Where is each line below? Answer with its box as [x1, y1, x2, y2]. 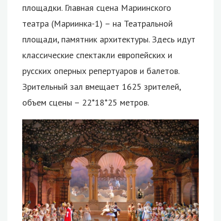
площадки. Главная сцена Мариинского [22, 1, 171, 13]
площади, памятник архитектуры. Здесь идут [22, 33, 195, 45]
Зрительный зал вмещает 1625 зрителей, [22, 80, 181, 92]
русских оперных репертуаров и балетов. [22, 65, 179, 76]
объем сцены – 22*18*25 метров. [22, 96, 149, 108]
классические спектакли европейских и [22, 49, 172, 61]
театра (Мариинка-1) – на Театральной [22, 17, 173, 29]
